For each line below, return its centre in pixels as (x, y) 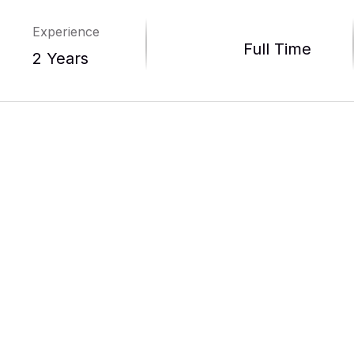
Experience (66, 31)
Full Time (277, 49)
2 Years (61, 58)
